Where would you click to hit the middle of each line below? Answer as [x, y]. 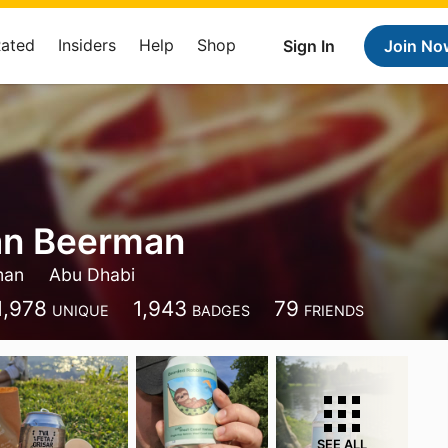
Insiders [87, 45]
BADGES [221, 310]
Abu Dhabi [92, 274]
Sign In [309, 46]
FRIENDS [334, 310]
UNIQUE [81, 310]
